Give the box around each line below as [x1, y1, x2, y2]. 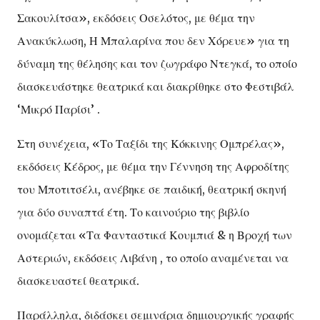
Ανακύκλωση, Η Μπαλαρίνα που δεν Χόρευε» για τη [17, 33, 289, 48]
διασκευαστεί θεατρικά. [17, 273, 139, 288]
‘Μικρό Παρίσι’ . [17, 101, 100, 116]
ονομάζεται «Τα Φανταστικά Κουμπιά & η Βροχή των [17, 227, 292, 242]
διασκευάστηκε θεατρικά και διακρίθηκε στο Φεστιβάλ [17, 79, 294, 94]
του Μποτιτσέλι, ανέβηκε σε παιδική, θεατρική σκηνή [17, 181, 286, 196]
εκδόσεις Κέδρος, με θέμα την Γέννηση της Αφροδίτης [17, 159, 289, 174]
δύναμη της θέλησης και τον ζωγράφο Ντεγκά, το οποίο [17, 56, 297, 71]
